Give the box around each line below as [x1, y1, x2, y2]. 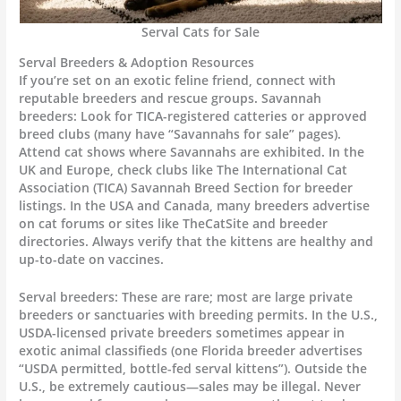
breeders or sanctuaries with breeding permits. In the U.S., [19, 305, 379, 323]
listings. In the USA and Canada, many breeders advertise [19, 196, 371, 214]
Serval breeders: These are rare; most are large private [19, 287, 354, 305]
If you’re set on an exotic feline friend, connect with [19, 71, 337, 89]
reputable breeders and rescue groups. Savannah [19, 89, 322, 107]
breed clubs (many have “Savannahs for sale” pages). [19, 124, 342, 142]
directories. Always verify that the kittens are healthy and [19, 232, 374, 250]
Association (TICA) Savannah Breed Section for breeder [19, 178, 354, 196]
